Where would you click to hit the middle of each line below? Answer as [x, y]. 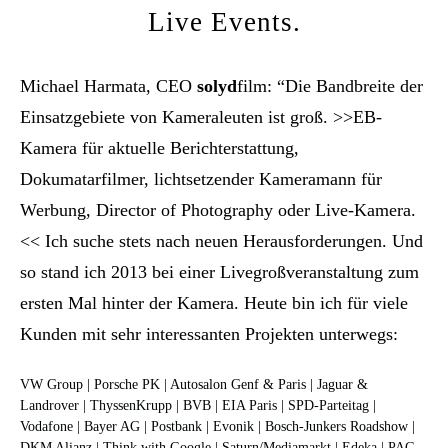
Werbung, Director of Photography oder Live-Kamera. [218, 209]
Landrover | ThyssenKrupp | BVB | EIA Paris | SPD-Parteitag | [198, 406]
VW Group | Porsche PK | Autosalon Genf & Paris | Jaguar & [194, 385]
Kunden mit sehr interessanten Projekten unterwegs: [209, 333]
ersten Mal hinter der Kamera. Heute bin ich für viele [214, 302]
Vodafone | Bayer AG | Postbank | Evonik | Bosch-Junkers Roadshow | [218, 427]
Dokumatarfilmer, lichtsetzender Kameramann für [201, 178]
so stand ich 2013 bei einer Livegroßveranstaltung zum [220, 271]
